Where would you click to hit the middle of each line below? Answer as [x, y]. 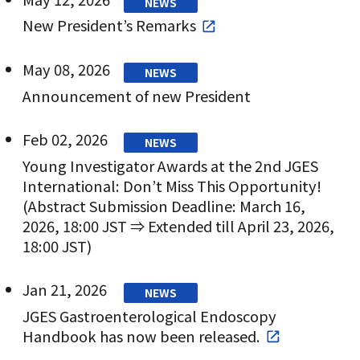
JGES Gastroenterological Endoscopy [149, 315]
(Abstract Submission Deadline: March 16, [164, 205]
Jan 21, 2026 [64, 290]
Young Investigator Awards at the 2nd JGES [170, 165]
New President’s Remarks [109, 25]
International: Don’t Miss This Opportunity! [172, 185]
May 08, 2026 [66, 70]
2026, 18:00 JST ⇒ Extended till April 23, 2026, [178, 225]
